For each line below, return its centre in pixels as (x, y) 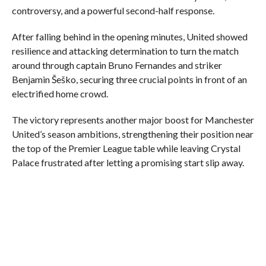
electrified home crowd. (60, 94)
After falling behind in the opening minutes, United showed (129, 37)
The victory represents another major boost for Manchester (133, 120)
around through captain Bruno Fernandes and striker (117, 65)
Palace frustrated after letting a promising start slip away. (128, 162)
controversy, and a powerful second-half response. (113, 10)
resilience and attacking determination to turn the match (125, 51)
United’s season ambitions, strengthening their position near (132, 134)
